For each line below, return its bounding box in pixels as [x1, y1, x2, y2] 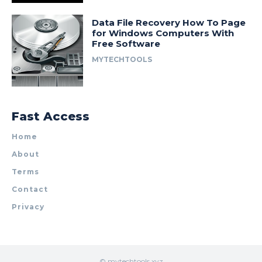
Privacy [12, 202, 44, 211]
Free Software [92, 38, 161, 50]
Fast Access [12, 109, 89, 123]
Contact [12, 184, 48, 194]
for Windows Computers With [92, 27, 235, 39]
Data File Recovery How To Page [92, 17, 246, 29]
